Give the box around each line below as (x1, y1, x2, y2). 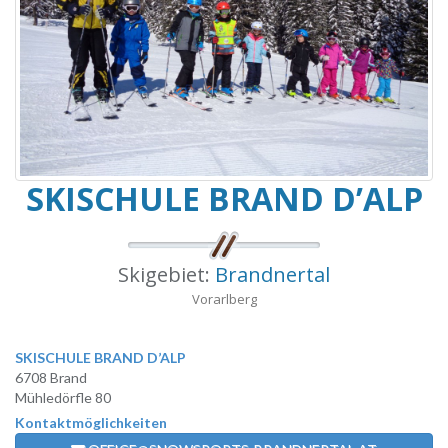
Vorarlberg (191, 290, 257, 308)
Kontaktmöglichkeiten (15, 414, 167, 431)
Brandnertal (215, 261, 330, 288)
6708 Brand (15, 369, 87, 386)
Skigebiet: (118, 261, 215, 288)
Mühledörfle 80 (15, 389, 111, 406)
